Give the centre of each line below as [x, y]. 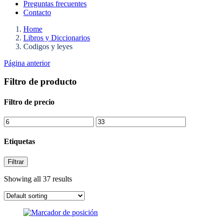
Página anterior [27, 63]
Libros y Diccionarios [57, 37]
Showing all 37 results [38, 179]
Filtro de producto [40, 82]
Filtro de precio [29, 102]
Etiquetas [19, 142]
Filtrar [16, 162]
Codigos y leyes [48, 46]
